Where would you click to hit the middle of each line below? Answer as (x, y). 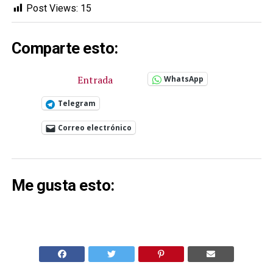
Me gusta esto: (63, 186)
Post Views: (52, 8)
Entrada (95, 80)
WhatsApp (183, 79)
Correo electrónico (94, 128)
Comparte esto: (65, 48)
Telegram (76, 104)
